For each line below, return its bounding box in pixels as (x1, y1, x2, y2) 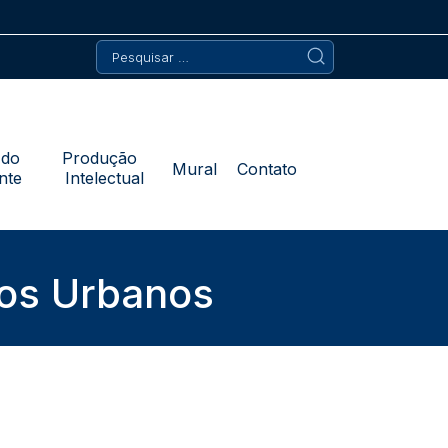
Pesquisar (95, 40, 157, 56)
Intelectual (65, 168, 144, 188)
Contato (237, 159, 297, 179)
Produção (62, 148, 147, 168)
